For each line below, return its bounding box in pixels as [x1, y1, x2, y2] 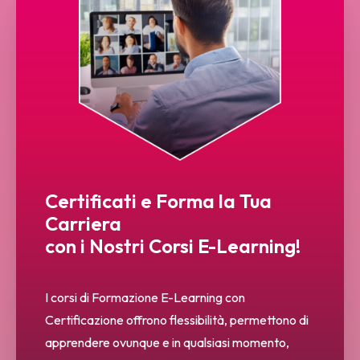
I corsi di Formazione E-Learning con [45, 289, 245, 305]
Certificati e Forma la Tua [45, 189, 272, 213]
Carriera [45, 211, 121, 235]
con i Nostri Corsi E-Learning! [45, 234, 301, 258]
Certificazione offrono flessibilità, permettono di [45, 312, 309, 328]
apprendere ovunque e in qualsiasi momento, [45, 334, 289, 350]
